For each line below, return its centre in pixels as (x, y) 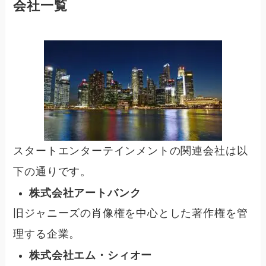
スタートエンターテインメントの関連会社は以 (131, 151)
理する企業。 (47, 234)
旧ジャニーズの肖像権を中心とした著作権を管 (131, 213)
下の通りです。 (53, 172)
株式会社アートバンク (85, 193)
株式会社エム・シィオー (91, 255)
